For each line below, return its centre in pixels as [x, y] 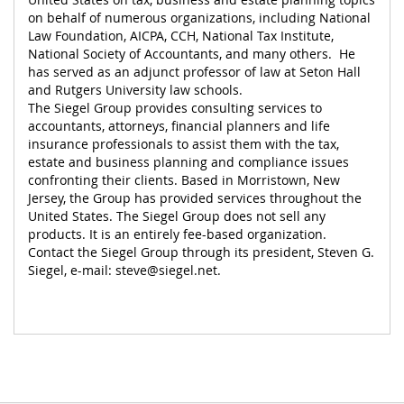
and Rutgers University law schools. [135, 89]
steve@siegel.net [166, 270]
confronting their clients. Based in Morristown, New [184, 179]
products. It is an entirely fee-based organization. [177, 234]
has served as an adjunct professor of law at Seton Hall [194, 71]
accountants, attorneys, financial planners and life [179, 125]
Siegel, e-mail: [72, 270]
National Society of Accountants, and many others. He [192, 53]
